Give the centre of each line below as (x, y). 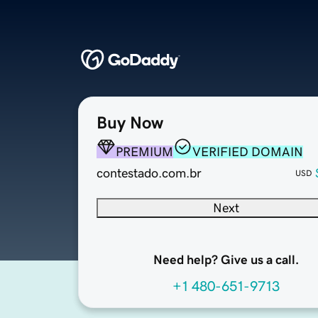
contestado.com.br (149, 174)
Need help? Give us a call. (226, 260)
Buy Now (130, 123)
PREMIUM (144, 152)
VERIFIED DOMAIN (248, 152)
